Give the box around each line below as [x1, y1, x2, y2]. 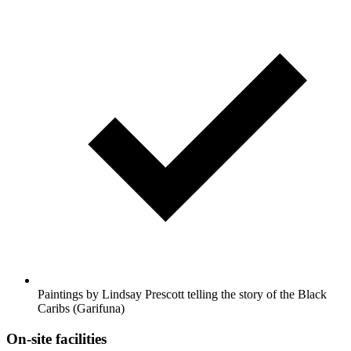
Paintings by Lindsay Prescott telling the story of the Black [38, 288, 327, 302]
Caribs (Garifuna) [38, 302, 125, 316]
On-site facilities [6, 330, 107, 347]
